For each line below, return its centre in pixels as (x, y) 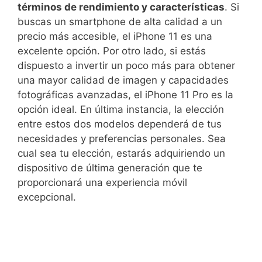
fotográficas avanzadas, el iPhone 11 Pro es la (125, 95)
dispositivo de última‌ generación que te (110, 168)
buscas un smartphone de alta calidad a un (120, 22)
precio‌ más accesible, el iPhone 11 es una (115, 36)
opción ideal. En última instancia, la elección (121, 109)
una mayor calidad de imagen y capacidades (123, 80)
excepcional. (47, 197)
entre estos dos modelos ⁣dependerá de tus (120, 124)
